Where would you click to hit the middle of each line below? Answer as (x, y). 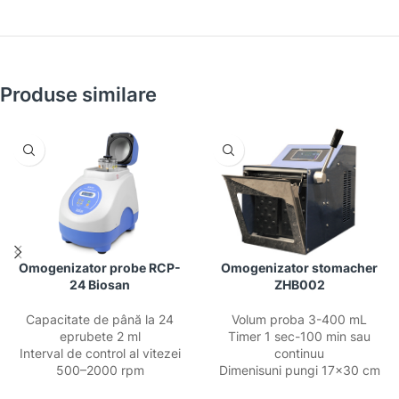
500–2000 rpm (100, 370)
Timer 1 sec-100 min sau (299, 336)
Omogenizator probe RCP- (100, 268)
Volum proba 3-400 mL (299, 319)
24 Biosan (100, 285)
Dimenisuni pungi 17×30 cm (299, 370)
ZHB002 (299, 285)
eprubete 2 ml (100, 336)
